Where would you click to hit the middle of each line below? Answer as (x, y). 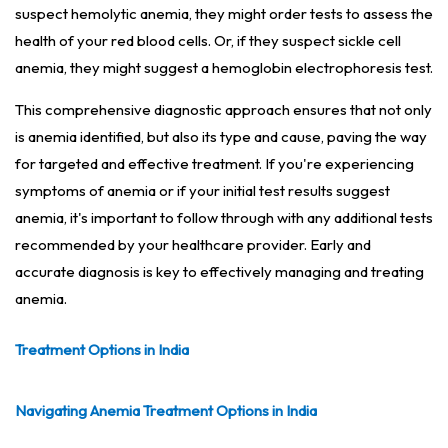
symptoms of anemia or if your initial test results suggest (202, 191)
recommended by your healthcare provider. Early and (193, 245)
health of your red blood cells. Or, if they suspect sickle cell (208, 41)
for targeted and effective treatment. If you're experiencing (214, 164)
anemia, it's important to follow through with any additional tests (224, 218)
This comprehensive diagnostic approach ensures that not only (223, 110)
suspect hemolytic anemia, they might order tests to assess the (224, 14)
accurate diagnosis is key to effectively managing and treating (219, 272)
